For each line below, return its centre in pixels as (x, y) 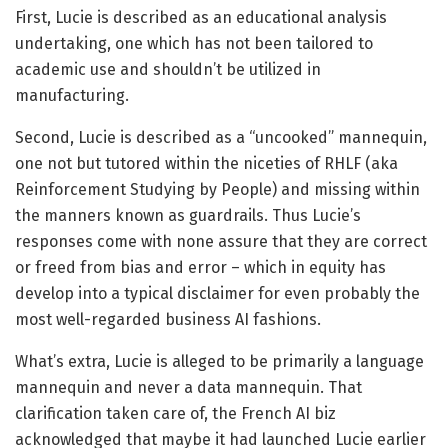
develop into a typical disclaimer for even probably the (217, 294)
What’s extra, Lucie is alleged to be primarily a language (219, 362)
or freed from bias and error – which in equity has (200, 268)
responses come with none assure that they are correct (221, 242)
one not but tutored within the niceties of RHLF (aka (206, 164)
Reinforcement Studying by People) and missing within (217, 190)
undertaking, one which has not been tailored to (194, 44)
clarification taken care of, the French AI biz (175, 414)
